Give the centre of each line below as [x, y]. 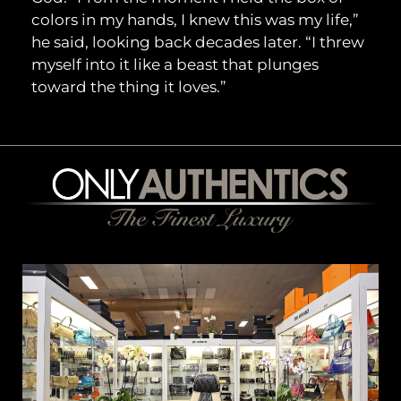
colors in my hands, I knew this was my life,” [195, 20]
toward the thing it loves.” [129, 87]
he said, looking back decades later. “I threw [198, 43]
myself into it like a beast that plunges [175, 65]
